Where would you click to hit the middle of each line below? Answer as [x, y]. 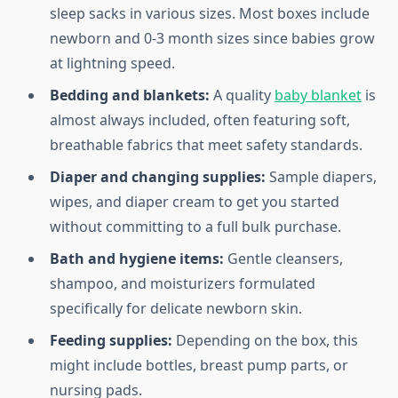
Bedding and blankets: [130, 96]
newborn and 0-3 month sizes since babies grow [212, 39]
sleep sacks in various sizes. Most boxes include [210, 14]
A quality [242, 96]
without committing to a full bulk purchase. [195, 227]
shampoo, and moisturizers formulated [183, 284]
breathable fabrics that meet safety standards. [206, 145]
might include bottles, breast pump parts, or [199, 366]
